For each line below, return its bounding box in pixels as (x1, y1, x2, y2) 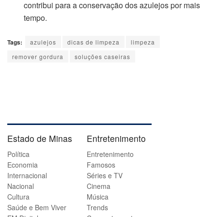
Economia (7, 160, 38, 170)
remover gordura (12, 52, 63, 61)
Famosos (87, 160, 115, 170)
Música (87, 192, 108, 202)
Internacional (7, 170, 47, 181)
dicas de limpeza (67, 37, 120, 46)
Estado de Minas (7, 132, 72, 144)
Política (7, 149, 30, 159)
